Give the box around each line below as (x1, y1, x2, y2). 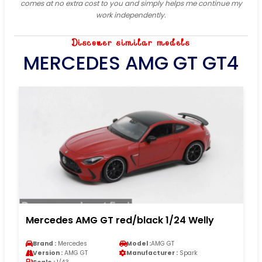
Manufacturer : (126, 248, 178, 257)
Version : (33, 248, 63, 257)
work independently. (96, 9, 166, 20)
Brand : (33, 239, 56, 248)
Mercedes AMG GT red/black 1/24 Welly (26, 213, 214, 227)
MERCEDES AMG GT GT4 (23, 49, 239, 76)
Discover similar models (71, 36, 191, 49)
